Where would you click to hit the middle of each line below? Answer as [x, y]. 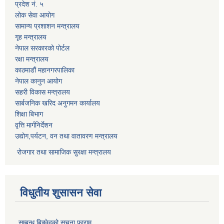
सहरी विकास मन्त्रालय [42, 92]
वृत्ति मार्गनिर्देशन [34, 125]
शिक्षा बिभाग [29, 114]
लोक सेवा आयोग [35, 15]
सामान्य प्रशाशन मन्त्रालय [47, 26]
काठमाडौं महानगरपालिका [45, 70]
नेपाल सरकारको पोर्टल [42, 48]
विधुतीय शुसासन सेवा [61, 192]
